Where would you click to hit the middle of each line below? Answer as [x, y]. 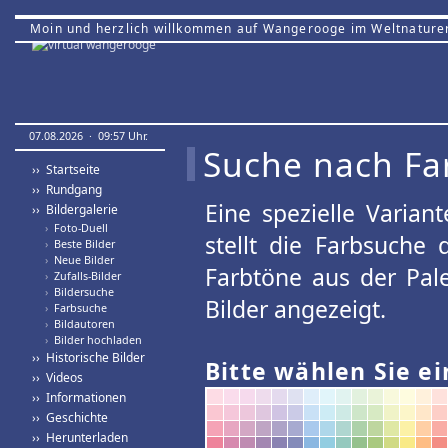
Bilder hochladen [95, 339]
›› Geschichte [70, 417]
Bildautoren [81, 323]
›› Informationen [79, 397]
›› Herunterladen [80, 437]
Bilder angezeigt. [295, 309]
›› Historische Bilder [88, 357]
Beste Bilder [81, 243]
